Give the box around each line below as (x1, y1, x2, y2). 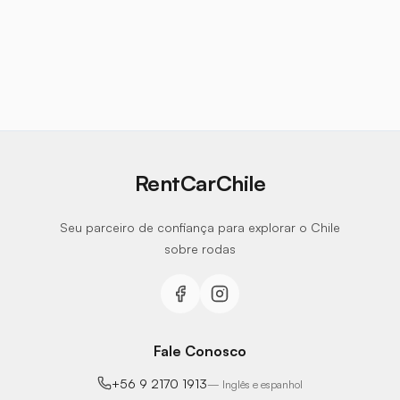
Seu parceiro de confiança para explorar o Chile (60, 219, 340, 235)
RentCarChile (134, 169, 266, 196)
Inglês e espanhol (222, 377, 303, 391)
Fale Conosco (154, 341, 246, 360)
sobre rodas (164, 240, 236, 256)
